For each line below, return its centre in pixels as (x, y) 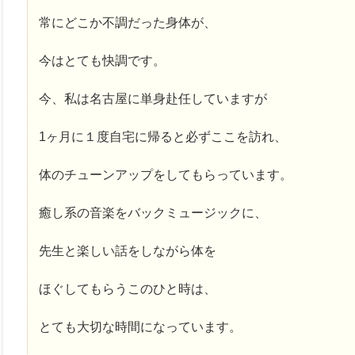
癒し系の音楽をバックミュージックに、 (153, 212)
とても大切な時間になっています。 (140, 326)
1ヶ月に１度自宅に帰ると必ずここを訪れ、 (163, 136)
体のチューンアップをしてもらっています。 (166, 174)
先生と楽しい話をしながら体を (128, 250)
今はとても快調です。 (102, 60)
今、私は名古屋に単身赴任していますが (153, 98)
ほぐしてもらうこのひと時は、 (128, 288)
